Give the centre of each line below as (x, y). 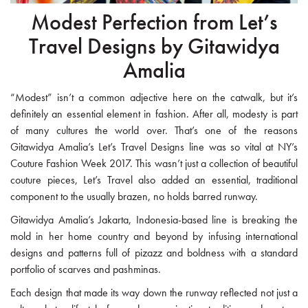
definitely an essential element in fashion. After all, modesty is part (154, 114)
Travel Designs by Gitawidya (154, 47)
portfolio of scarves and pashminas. (86, 269)
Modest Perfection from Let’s (154, 23)
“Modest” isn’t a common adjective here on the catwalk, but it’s (154, 98)
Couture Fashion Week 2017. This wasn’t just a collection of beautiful (154, 164)
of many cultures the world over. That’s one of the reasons (154, 131)
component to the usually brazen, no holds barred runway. (134, 197)
